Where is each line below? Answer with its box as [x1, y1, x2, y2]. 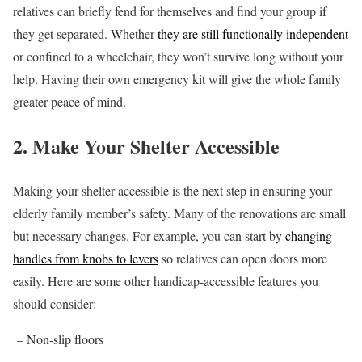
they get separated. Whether [13, 25, 158, 43]
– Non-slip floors [13, 330, 103, 348]
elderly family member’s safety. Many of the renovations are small [13, 204, 346, 222]
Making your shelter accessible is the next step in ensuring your [13, 182, 332, 200]
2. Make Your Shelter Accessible [13, 132, 280, 161]
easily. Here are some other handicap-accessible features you [13, 272, 318, 290]
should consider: [13, 295, 96, 313]
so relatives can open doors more [158, 250, 327, 267]
